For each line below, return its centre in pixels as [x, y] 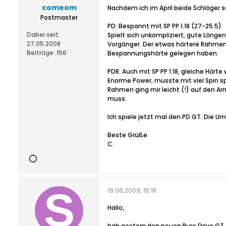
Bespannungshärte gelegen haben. [163, 53]
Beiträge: [41, 53]
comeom [59, 8]
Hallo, [116, 208]
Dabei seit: [43, 35]
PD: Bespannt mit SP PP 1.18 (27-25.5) [164, 26]
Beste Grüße [127, 135]
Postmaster [59, 17]
